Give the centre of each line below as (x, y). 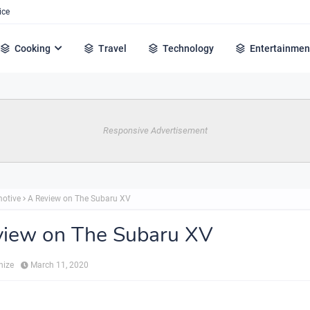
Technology (189, 48)
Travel (113, 48)
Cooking (33, 48)
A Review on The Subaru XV (79, 199)
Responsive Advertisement (155, 130)
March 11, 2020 (60, 265)
